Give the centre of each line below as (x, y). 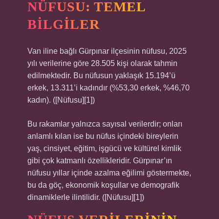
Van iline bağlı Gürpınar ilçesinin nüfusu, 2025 (107, 51)
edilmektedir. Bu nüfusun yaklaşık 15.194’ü (101, 76)
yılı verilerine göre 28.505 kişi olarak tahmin (102, 63)
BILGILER (64, 24)
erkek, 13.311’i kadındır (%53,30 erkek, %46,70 (109, 88)
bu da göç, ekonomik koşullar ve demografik (103, 185)
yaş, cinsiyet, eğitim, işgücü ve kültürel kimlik (104, 148)
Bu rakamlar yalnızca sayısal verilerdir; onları (105, 124)
